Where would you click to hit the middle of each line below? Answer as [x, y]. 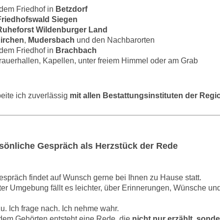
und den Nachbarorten [115, 40]
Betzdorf [71, 9]
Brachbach [76, 50]
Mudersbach [51, 40]
